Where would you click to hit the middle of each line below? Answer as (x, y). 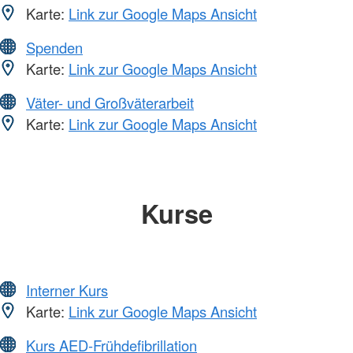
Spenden (54, 48)
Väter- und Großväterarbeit (110, 103)
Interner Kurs (67, 290)
